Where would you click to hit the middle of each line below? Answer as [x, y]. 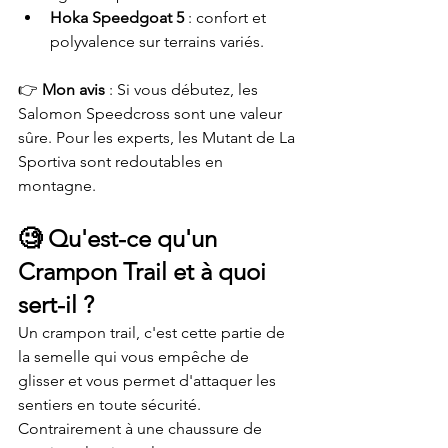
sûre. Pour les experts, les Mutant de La [158, 137]
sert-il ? [56, 304]
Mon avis [73, 89]
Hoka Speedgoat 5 [117, 17]
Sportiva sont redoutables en [122, 161]
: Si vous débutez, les [183, 89]
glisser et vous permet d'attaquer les [149, 380]
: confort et [227, 17]
